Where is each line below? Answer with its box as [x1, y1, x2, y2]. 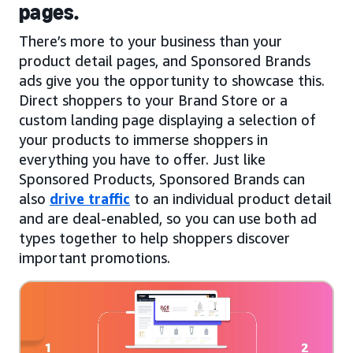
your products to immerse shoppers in [19, 131, 268, 149]
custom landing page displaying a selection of [19, 111, 316, 129]
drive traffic [50, 190, 130, 208]
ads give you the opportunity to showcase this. [19, 72, 325, 90]
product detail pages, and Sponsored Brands [19, 52, 310, 70]
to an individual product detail [130, 190, 332, 208]
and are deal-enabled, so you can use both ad [19, 210, 317, 228]
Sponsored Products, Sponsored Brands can [19, 170, 305, 188]
